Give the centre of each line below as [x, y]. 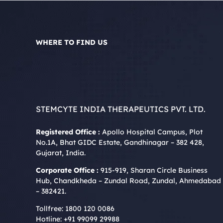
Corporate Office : [67, 170]
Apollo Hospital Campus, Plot [151, 132]
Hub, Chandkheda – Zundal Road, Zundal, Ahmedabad [128, 181]
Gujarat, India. [61, 153]
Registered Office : [68, 132]
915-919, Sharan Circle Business [153, 170]
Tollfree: [51, 209]
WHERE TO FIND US [72, 43]
